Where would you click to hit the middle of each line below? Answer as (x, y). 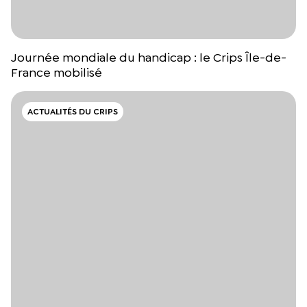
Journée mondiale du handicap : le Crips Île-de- (149, 58)
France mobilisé (57, 73)
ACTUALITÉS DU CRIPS (73, 112)
